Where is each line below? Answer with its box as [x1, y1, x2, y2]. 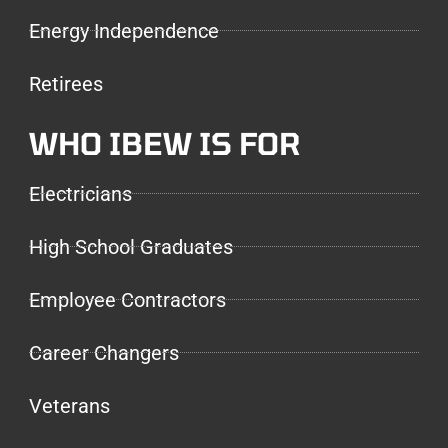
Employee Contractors [29, 287, 226, 312]
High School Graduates [29, 234, 233, 259]
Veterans [29, 393, 110, 418]
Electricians [29, 181, 132, 206]
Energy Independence [29, 18, 219, 43]
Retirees [29, 71, 103, 96]
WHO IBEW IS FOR [29, 124, 301, 161]
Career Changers [29, 340, 179, 365]
